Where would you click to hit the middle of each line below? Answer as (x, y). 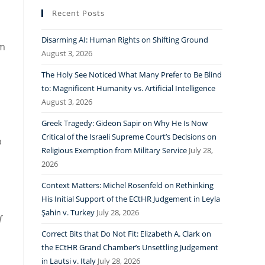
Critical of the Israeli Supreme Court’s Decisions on (129, 137)
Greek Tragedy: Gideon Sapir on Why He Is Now (125, 123)
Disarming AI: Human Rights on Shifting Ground (125, 40)
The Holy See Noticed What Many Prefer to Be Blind (132, 75)
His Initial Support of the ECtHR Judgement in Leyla (131, 199)
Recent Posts (78, 13)
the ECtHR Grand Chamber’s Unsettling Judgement (130, 247)
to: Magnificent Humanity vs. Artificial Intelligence (128, 88)
